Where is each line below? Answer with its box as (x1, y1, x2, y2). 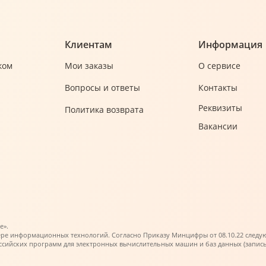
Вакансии (198, 121, 237, 132)
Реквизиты (198, 102, 242, 113)
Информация (198, 38, 262, 51)
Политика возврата (65, 104, 144, 115)
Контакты (198, 82, 237, 93)
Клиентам (65, 38, 112, 51)
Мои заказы (65, 60, 113, 71)
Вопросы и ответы (65, 82, 140, 93)
